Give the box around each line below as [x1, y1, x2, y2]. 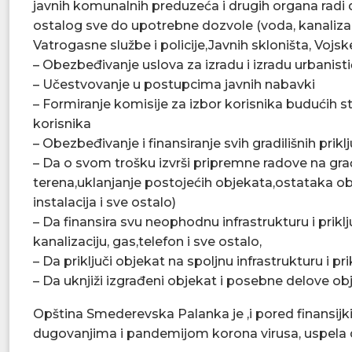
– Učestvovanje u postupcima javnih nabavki [33, 77, 315, 92]
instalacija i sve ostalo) [33, 195, 176, 210]
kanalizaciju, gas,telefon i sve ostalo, [33, 234, 262, 249]
